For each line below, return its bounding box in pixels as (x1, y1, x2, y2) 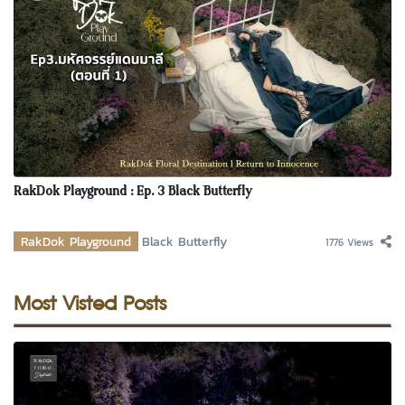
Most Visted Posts (14, 286, 166, 319)
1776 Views (325, 235, 373, 250)
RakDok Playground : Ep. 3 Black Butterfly (14, 181, 252, 203)
